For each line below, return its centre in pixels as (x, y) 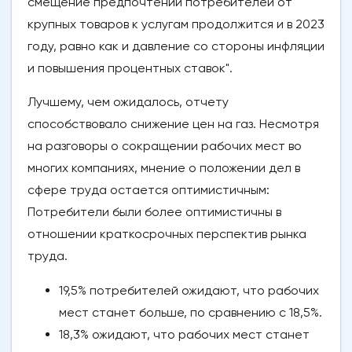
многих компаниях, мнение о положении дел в (164, 168)
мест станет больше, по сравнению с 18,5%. (191, 313)
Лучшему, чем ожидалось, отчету (128, 102)
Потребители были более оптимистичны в (154, 212)
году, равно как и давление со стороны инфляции (176, 46)
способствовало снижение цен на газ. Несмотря (173, 124)
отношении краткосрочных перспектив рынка (167, 234)
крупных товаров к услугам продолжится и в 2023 (176, 24)
